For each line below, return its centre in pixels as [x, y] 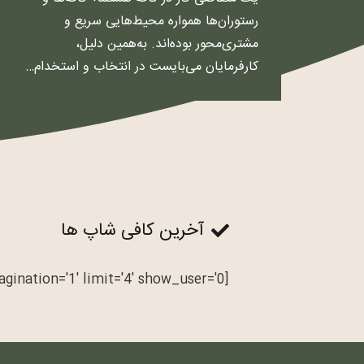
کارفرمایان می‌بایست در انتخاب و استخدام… [142, 67]
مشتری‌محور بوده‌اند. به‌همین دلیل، [167, 44]
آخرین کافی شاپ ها [133, 231]
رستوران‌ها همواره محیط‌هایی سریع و [162, 21]
